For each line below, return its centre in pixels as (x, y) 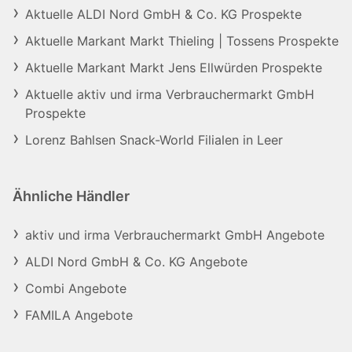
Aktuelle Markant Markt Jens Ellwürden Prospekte (174, 68)
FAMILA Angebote (79, 315)
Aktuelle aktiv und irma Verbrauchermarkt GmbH (170, 94)
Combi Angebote (76, 288)
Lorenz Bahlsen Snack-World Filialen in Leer (154, 140)
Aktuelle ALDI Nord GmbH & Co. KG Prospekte (163, 14)
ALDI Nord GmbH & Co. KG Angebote (136, 262)
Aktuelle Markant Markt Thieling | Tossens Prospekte (182, 41)
